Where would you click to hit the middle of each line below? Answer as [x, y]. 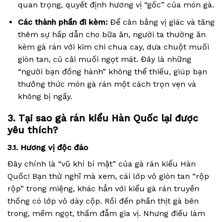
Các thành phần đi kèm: [62, 22]
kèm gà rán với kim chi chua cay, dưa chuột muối [113, 47]
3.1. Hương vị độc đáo [48, 148]
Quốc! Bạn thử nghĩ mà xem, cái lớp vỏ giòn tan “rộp [108, 176]
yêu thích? [33, 130]
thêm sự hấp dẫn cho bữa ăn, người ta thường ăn [111, 34]
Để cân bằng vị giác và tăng [161, 22]
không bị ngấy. [45, 96]
